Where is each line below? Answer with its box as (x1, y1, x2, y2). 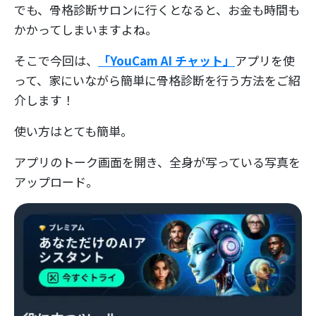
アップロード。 (14, 172, 98, 190)
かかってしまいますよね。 (14, 20, 157, 38)
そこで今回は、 (14, 51, 98, 69)
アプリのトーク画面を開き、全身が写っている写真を (14, 152, 300, 171)
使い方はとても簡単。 (14, 121, 133, 140)
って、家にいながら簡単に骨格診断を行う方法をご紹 (14, 71, 300, 89)
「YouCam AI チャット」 (98, 51, 235, 69)
